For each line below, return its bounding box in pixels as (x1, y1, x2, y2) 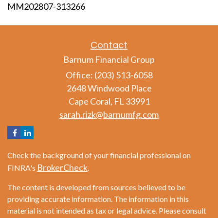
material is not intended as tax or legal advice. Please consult (7, 206, 206, 215)
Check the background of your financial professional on (7, 150, 191, 160)
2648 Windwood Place (66, 83, 152, 93)
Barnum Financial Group (63, 54, 155, 65)
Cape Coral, (68, 96, 112, 107)
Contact (91, 40, 127, 50)
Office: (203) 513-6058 (65, 70, 153, 80)
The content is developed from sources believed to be (7, 182, 185, 192)
